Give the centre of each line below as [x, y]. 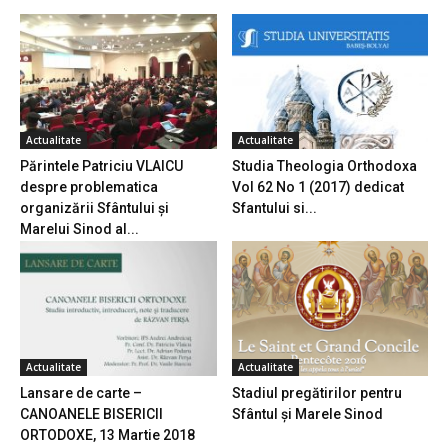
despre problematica [89, 187]
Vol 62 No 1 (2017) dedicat [317, 187]
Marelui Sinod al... [79, 229]
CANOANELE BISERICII [91, 414]
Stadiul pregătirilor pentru [316, 393]
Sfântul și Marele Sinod [307, 414]
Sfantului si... [274, 208]
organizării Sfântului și [94, 208]
